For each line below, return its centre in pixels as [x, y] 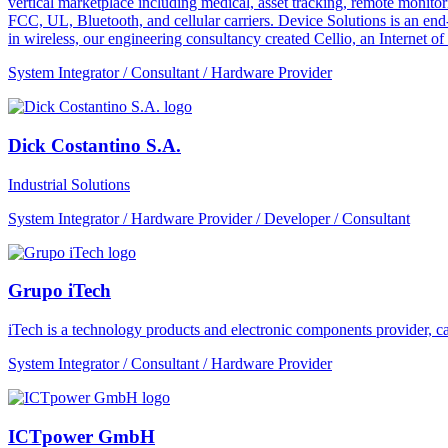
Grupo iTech [59, 291]
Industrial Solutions [69, 184]
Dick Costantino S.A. [94, 145]
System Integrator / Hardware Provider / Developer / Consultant [209, 218]
